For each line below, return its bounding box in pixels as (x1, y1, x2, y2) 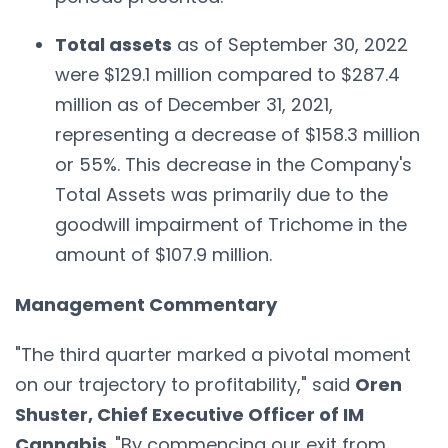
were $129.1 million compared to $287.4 (55, 61, 400, 87)
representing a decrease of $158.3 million (55, 121, 420, 147)
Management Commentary (15, 291, 277, 317)
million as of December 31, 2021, (55, 91, 333, 117)
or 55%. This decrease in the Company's (55, 151, 412, 177)
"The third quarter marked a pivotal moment (15, 341, 411, 367)
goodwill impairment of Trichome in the (55, 211, 407, 237)
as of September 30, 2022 (172, 31, 408, 57)
